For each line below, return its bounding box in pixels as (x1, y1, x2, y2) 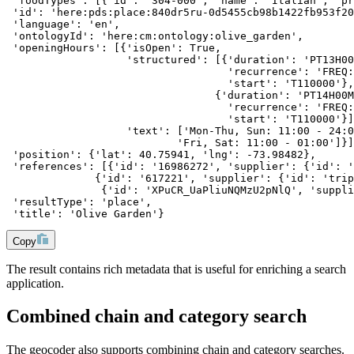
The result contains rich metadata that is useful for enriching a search (6, 262, 346, 276)
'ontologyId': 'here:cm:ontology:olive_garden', (6, 29, 303, 42)
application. (6, 276, 64, 290)
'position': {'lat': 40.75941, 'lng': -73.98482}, (6, 148, 316, 160)
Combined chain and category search (6, 306, 307, 327)
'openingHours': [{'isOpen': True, (6, 41, 221, 54)
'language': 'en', (6, 17, 120, 30)
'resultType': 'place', (6, 195, 152, 208)
